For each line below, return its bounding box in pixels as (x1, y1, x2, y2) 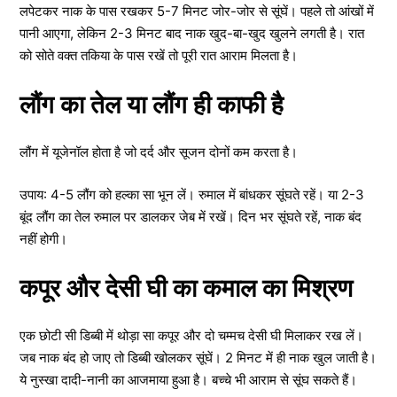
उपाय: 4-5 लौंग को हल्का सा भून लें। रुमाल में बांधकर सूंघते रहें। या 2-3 (19, 185, 364, 203)
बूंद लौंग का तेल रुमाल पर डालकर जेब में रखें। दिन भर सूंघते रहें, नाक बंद (19, 207, 362, 225)
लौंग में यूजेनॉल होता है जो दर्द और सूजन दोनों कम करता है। (19, 144, 298, 160)
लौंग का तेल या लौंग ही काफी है (19, 90, 284, 120)
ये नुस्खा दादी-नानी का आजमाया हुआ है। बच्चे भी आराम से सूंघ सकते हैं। (19, 371, 357, 388)
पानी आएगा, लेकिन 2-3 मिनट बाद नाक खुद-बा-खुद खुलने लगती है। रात (19, 24, 364, 42)
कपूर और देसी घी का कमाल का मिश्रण (19, 273, 353, 303)
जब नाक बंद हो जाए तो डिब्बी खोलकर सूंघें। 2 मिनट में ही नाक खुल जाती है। (19, 349, 377, 366)
